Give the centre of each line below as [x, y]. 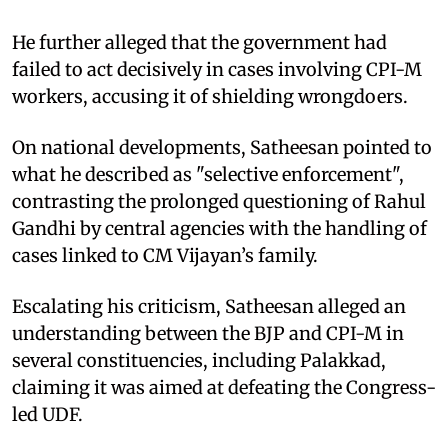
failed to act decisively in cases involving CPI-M [217, 69]
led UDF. [47, 414]
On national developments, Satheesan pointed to [222, 147]
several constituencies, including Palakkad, [199, 360]
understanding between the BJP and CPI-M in [208, 333]
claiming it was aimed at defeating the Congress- [224, 387]
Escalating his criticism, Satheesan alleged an [209, 306]
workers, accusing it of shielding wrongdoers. [210, 96]
